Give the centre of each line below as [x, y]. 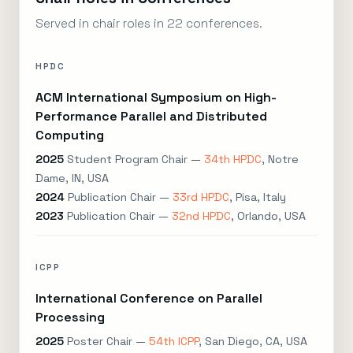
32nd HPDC [201, 216]
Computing [70, 135]
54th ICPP [174, 341]
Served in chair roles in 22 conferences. [149, 23]
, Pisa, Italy [258, 197]
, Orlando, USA [268, 216]
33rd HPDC [201, 197]
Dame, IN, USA [72, 178]
